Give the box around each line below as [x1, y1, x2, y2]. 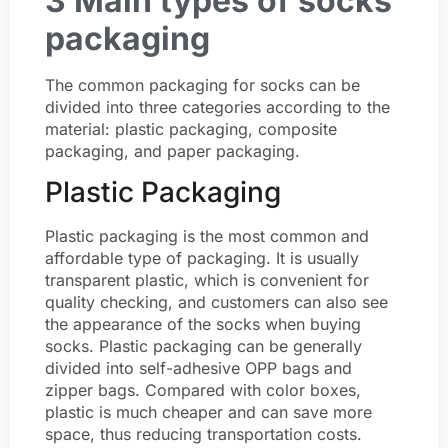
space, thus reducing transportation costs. [45, 424, 362, 445]
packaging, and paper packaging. [45, 140, 300, 161]
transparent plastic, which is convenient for [45, 270, 369, 291]
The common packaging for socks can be [45, 74, 360, 95]
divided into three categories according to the [45, 96, 390, 117]
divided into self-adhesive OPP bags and [45, 358, 352, 379]
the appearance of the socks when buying [45, 314, 361, 335]
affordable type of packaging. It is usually [45, 248, 359, 269]
